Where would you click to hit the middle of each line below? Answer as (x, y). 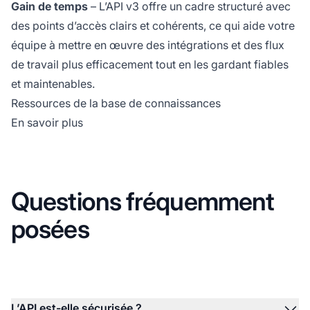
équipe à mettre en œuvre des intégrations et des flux (148, 45)
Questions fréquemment (143, 201)
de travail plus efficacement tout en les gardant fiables (150, 64)
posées (50, 229)
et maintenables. (53, 83)
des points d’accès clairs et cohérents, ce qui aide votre (153, 25)
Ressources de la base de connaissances (116, 103)
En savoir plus (47, 122)
